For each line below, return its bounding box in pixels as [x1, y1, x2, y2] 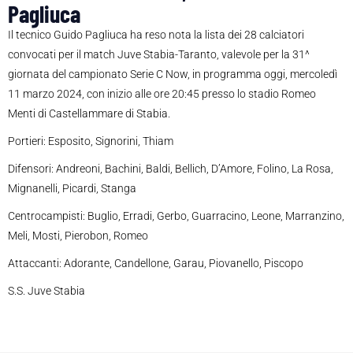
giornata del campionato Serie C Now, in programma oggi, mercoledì [8, 68, 337, 81]
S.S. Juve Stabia [8, 284, 85, 298]
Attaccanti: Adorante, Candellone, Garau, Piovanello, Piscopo [8, 257, 303, 270]
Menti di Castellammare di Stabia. [8, 107, 170, 121]
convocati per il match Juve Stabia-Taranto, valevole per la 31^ [8, 48, 310, 61]
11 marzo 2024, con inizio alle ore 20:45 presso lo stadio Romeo [8, 87, 316, 101]
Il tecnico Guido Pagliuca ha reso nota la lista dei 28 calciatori [8, 28, 304, 42]
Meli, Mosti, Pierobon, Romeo [8, 229, 148, 243]
